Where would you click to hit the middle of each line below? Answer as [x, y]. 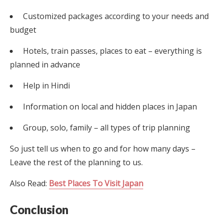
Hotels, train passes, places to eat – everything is [111, 51]
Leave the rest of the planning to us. [76, 162]
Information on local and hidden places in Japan [109, 106]
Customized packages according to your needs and [115, 16]
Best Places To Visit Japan [96, 183]
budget [23, 30]
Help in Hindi [45, 85]
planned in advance [45, 64]
